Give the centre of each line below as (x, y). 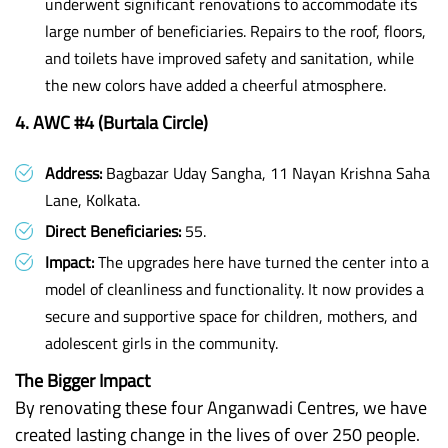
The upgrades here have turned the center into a (261, 262)
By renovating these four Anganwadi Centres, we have (221, 407)
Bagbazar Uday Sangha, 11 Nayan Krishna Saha (266, 173)
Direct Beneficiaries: (113, 231)
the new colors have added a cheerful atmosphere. (215, 85)
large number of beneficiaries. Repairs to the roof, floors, (235, 31)
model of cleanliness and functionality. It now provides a (234, 289)
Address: (73, 173)
